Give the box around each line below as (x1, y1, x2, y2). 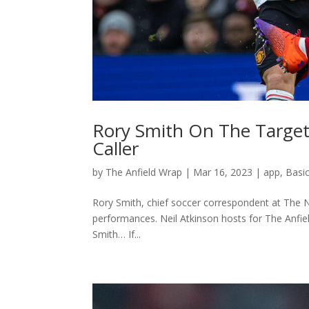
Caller (92, 136, 139, 161)
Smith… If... (92, 228, 141, 241)
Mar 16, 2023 (193, 166, 253, 179)
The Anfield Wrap (106, 166, 183, 179)
